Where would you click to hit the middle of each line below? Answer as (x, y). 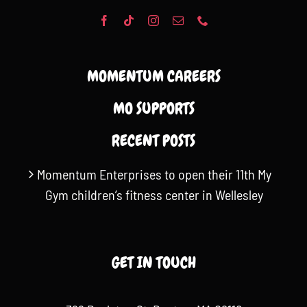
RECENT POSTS (153, 140)
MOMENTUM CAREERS (153, 76)
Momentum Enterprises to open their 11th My (154, 174)
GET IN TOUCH (153, 262)
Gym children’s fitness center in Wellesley (154, 194)
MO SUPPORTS (153, 108)
